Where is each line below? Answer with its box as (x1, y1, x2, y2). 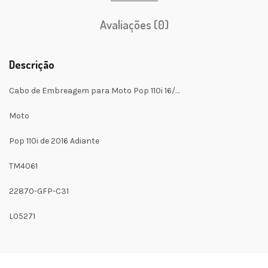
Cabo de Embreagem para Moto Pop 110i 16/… (9, 86, 179, 96)
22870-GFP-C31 (9, 186, 69, 196)
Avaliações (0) (99, 17, 169, 32)
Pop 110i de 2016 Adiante (9, 136, 99, 146)
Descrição (9, 58, 54, 71)
